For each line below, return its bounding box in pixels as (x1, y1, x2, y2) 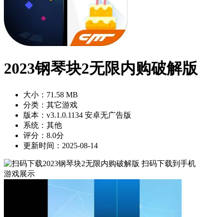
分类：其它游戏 (23, 100, 77, 109)
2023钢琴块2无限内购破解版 (4, 60, 198, 77)
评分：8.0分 (23, 131, 64, 139)
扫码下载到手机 (141, 159, 196, 168)
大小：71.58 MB (23, 90, 78, 99)
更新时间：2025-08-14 (23, 141, 98, 150)
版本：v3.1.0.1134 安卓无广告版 (23, 110, 131, 119)
